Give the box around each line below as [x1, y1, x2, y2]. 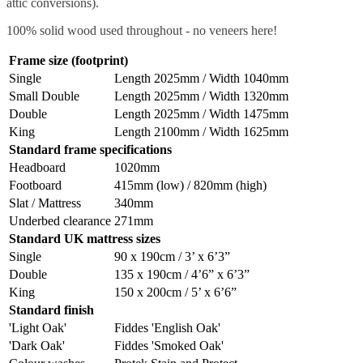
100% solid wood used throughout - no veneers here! [6, 23, 280, 37]
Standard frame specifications [9, 143, 172, 156]
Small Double [9, 89, 79, 103]
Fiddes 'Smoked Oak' [114, 339, 224, 352]
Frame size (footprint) [9, 53, 128, 67]
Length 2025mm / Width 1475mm [114, 107, 288, 121]
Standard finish [9, 303, 94, 317]
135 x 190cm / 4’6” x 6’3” [114, 267, 250, 281]
